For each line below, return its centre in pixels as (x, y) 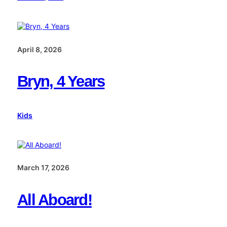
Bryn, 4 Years (61, 81)
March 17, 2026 (44, 168)
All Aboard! (54, 199)
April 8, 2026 (40, 49)
